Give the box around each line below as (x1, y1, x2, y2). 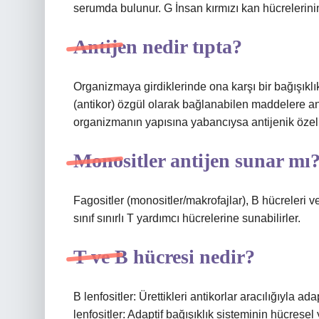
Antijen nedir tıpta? (73, 36, 242, 58)
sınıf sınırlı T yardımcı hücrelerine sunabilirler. (73, 212, 300, 224)
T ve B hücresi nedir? (73, 246, 255, 268)
